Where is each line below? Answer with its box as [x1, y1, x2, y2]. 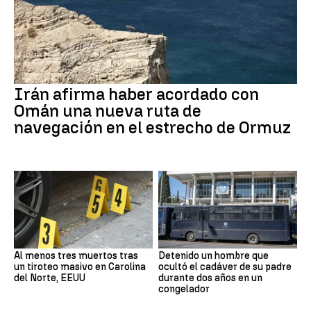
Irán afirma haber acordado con [14, 83, 259, 104]
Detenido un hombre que [158, 250, 269, 262]
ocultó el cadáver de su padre [158, 261, 292, 274]
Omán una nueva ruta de [14, 100, 201, 121]
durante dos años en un [158, 272, 262, 285]
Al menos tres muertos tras [14, 250, 138, 262]
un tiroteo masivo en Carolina [14, 261, 146, 274]
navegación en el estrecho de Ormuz [14, 117, 291, 137]
